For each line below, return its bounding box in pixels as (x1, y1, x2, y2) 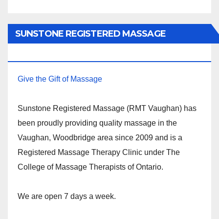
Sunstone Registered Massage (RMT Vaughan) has (18, 104, 197, 112)
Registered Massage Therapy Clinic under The (18, 148, 180, 156)
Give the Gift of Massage (18, 74, 102, 83)
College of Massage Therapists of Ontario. (18, 162, 163, 171)
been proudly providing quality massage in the (18, 118, 177, 127)
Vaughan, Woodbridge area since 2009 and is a (18, 133, 182, 142)
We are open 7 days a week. (18, 192, 116, 200)
